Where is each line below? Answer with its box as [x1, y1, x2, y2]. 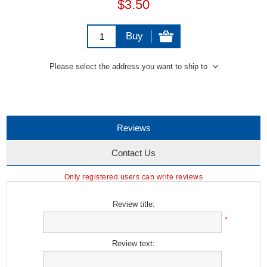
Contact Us [111, 148, 156, 159]
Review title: [112, 200, 155, 209]
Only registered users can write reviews [64, 173, 203, 182]
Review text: [112, 239, 155, 249]
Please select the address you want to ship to [49, 62, 207, 72]
